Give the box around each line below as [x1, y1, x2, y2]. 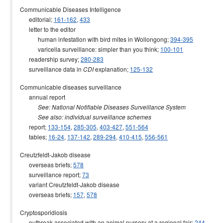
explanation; [94, 65, 130, 73]
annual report [20, 93, 65, 101]
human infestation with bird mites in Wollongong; [20, 35, 170, 43]
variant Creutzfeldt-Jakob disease [20, 180, 119, 189]
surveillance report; [20, 170, 82, 179]
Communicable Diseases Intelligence [20, 5, 121, 13]
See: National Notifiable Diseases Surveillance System [38, 103, 186, 111]
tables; [20, 132, 48, 141]
